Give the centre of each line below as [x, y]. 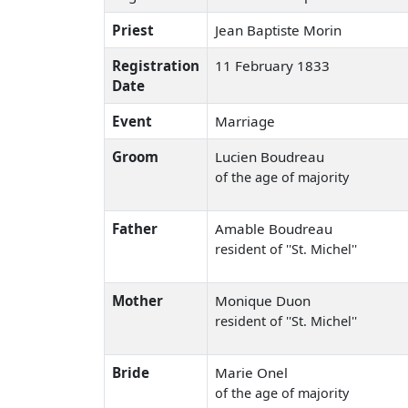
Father [135, 228]
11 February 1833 [274, 65]
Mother [138, 300]
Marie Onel [251, 372]
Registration [156, 65]
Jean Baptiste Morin [280, 30]
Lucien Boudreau [270, 156]
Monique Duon [263, 300]
